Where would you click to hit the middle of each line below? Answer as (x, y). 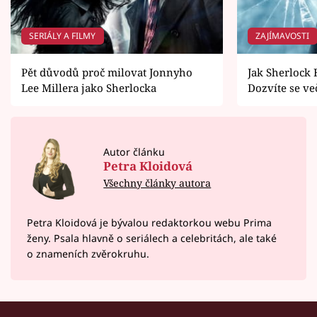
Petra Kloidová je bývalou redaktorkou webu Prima (149, 223)
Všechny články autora (157, 183)
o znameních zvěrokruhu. (88, 254)
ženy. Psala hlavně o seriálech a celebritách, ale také (151, 238)
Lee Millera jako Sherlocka (89, 88)
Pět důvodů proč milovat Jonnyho (107, 73)
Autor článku (134, 152)
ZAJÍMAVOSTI (283, 36)
